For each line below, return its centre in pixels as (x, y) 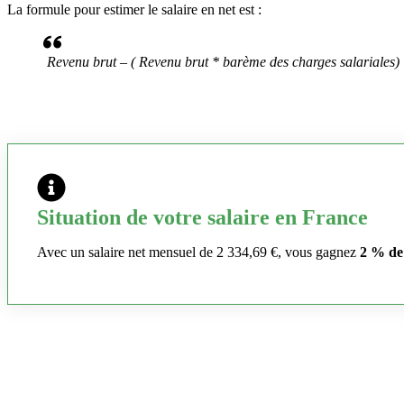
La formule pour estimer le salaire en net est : (134, 10)
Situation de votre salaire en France (202, 218)
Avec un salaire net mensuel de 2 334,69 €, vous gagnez (198, 252)
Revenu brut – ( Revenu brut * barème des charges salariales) (223, 62)
